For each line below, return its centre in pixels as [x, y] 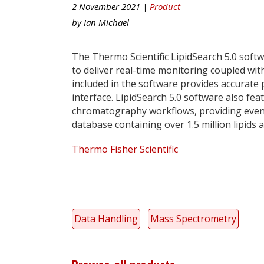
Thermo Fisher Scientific [125, 149]
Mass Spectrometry [193, 218]
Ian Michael [106, 22]
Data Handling [106, 218]
